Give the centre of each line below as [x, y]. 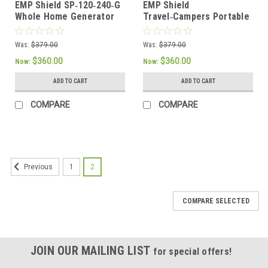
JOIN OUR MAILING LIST [92, 250]
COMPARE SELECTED [216, 201]
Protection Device [182, 39]
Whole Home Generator [65, 16]
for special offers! [193, 251]
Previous [37, 167]
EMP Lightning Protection [69, 28]
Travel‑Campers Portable [196, 16]
